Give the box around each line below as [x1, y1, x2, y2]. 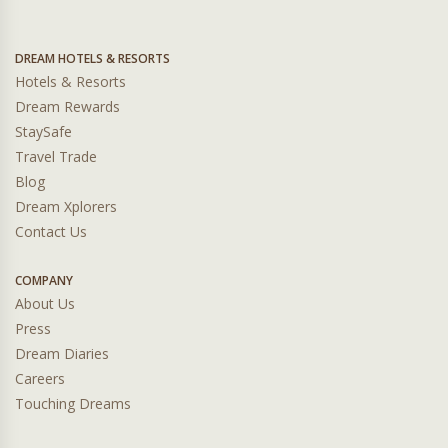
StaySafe [15, 122, 72, 141]
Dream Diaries [15, 344, 109, 363]
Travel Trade [15, 147, 97, 166]
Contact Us [15, 222, 87, 241]
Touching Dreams [15, 394, 131, 413]
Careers [15, 369, 65, 388]
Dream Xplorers [15, 197, 117, 216]
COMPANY [15, 272, 73, 289]
